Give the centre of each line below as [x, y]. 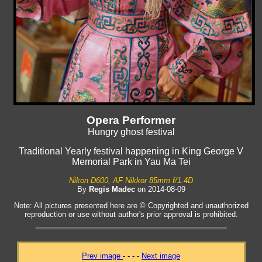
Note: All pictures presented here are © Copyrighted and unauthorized [131, 206]
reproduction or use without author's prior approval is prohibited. [131, 215]
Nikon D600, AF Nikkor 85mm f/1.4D [131, 180]
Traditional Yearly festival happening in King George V [131, 151]
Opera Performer [131, 120]
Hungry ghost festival [131, 132]
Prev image [102, 256]
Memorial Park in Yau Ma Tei [131, 161]
